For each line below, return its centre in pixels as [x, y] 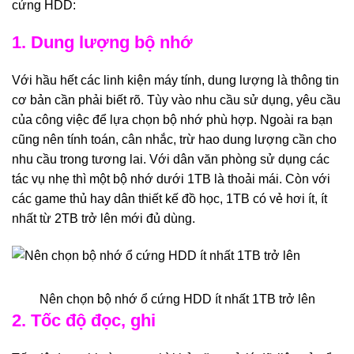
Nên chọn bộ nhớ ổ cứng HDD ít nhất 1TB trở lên [177, 299]
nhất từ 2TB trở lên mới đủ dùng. [104, 219]
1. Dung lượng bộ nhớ [102, 43]
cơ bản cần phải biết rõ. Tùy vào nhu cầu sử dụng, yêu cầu [176, 100]
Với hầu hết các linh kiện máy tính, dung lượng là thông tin [175, 81]
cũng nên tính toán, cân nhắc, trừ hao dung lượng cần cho [174, 140]
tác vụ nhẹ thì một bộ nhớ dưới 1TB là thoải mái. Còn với [171, 179]
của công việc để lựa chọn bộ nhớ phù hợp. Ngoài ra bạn [172, 120]
